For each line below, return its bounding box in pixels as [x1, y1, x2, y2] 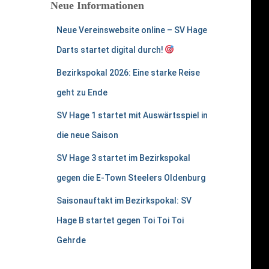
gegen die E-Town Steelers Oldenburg [56, 173, 205, 183]
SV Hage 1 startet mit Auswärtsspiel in [56, 110, 208, 120]
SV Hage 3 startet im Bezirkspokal [56, 153, 190, 163]
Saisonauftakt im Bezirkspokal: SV [56, 196, 192, 205]
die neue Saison [56, 130, 118, 140]
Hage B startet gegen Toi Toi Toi [56, 216, 184, 225]
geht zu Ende [56, 88, 107, 97]
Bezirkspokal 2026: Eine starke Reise [56, 68, 200, 77]
